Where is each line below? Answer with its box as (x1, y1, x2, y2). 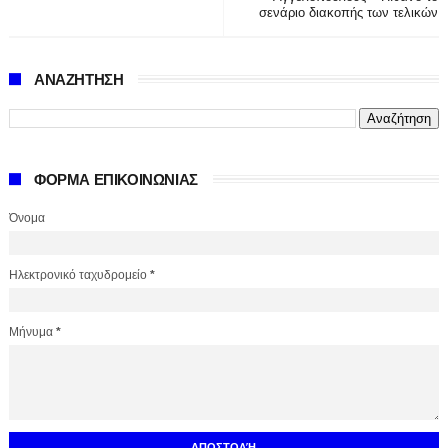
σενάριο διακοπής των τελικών (259, 5, 439, 20)
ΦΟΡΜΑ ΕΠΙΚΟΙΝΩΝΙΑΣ (33, 171, 198, 188)
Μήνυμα (8, 325, 56, 339)
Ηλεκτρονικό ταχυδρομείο (8, 268, 150, 282)
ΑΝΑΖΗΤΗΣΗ (33, 71, 124, 88)
